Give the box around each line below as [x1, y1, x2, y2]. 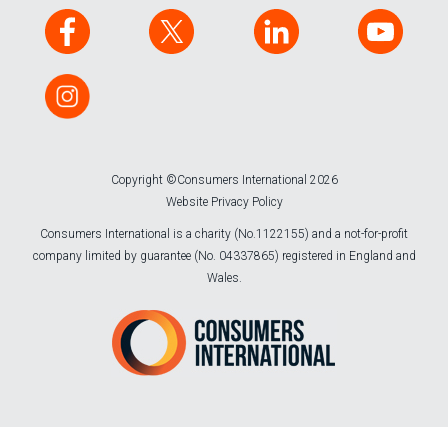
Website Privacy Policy [165, 195, 283, 210]
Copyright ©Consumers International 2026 [110, 173, 338, 188]
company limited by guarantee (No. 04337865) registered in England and [32, 249, 416, 264]
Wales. [206, 271, 242, 286]
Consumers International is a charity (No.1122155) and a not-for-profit [40, 227, 408, 242]
